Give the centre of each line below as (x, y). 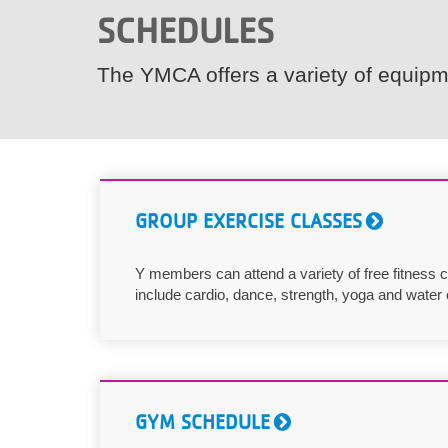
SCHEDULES (185, 30)
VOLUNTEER (61, 31)
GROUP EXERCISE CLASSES (248, 221)
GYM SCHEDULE (202, 422)
